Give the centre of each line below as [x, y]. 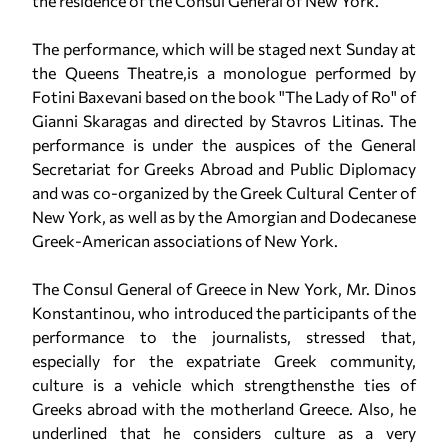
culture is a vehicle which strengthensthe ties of [224, 384]
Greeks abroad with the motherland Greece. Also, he [224, 408]
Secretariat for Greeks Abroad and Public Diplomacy [224, 168]
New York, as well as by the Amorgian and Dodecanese [224, 216]
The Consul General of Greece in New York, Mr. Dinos [224, 288]
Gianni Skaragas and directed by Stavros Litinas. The [224, 120]
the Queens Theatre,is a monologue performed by [224, 72]
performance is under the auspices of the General [224, 144]
